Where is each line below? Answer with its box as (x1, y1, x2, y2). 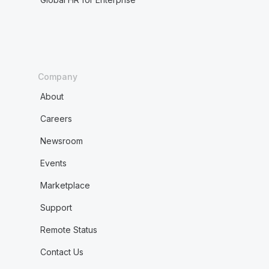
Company (37, 71, 77, 82)
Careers (40, 113, 72, 124)
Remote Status (40, 225, 97, 235)
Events (40, 158, 67, 169)
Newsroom (40, 136, 83, 147)
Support (40, 202, 72, 213)
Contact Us (40, 247, 83, 258)
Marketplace (40, 180, 90, 191)
